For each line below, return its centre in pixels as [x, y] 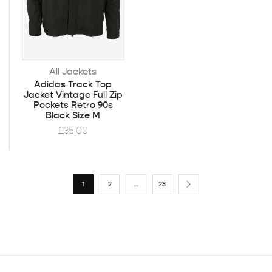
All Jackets [73, 71]
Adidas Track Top [73, 84]
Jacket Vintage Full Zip [73, 94]
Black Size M [73, 115]
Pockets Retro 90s [73, 105]
